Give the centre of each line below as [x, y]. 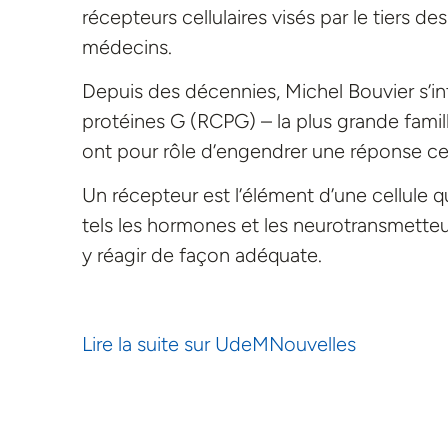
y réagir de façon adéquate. [202, 255]
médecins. [127, 46]
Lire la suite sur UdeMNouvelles [219, 344]
